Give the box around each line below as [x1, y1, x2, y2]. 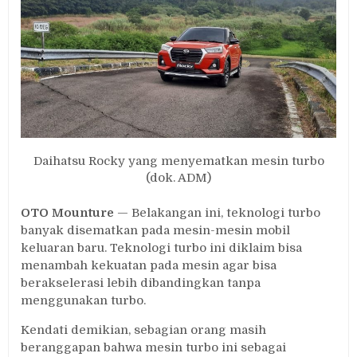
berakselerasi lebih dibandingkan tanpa [21, 276, 261, 291]
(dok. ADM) [146, 170, 211, 185]
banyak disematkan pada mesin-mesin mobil [21, 223, 291, 238]
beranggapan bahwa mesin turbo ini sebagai [21, 340, 287, 355]
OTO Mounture [21, 206, 115, 221]
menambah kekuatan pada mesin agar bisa [21, 258, 277, 273]
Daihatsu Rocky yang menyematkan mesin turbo [33, 153, 324, 168]
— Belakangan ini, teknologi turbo [114, 206, 321, 221]
